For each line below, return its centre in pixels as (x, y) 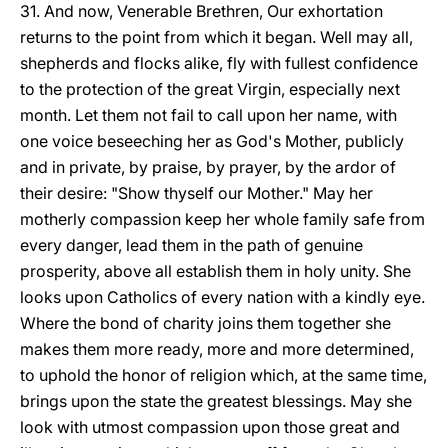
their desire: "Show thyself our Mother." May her (196, 193)
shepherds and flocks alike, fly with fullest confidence (219, 63)
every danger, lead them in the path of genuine (191, 245)
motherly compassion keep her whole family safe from (222, 219)
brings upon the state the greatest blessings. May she (216, 401)
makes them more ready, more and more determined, (217, 349)
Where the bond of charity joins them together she (205, 323)
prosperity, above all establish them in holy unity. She (215, 271)
